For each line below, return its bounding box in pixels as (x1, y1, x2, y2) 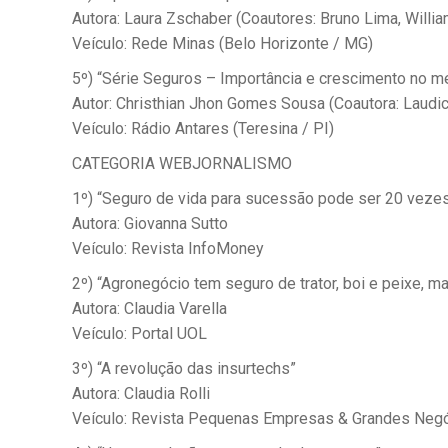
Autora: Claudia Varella (72, 299, 227, 318)
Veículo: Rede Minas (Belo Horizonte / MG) (72, 34, 373, 53)
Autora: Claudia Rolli (72, 384, 210, 403)
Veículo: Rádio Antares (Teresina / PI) (72, 119, 334, 138)
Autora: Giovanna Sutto (72, 214, 228, 233)
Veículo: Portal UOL (72, 324, 207, 343)
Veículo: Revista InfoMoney (72, 239, 264, 258)
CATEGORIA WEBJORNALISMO (72, 154, 292, 173)
